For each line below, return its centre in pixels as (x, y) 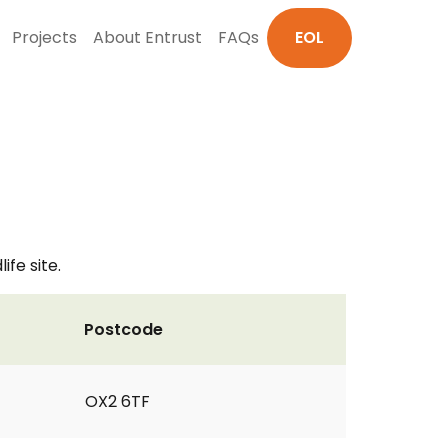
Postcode (123, 329)
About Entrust (147, 37)
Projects (44, 37)
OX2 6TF (117, 401)
